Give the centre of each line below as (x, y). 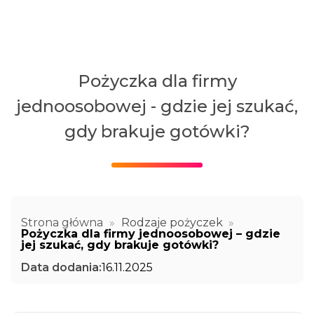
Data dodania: (61, 267)
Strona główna (62, 222)
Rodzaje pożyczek (172, 222)
